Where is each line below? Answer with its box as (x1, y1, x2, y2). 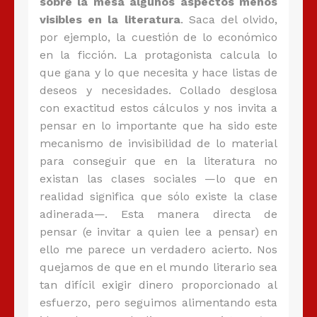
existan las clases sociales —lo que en (40, 172, 277, 186)
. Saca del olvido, (180, 13, 277, 27)
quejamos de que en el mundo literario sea (40, 260, 277, 275)
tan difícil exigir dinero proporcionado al (40, 278, 277, 292)
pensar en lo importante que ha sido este (40, 119, 277, 133)
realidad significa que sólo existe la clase (40, 190, 277, 204)
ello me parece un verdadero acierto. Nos (40, 243, 277, 257)
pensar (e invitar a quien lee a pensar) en (40, 225, 277, 239)
